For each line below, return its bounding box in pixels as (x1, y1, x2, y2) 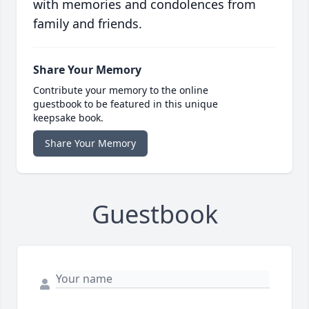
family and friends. (33, 15, 142, 32)
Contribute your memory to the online (33, 83, 208, 97)
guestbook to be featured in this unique (33, 97, 218, 111)
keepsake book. (33, 111, 103, 125)
